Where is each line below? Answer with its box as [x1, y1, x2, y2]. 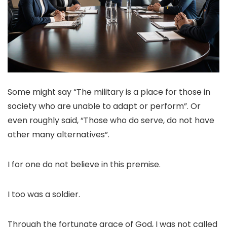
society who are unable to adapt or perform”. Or [8, 100, 201, 112]
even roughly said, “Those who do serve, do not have [8, 115, 214, 126]
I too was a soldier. [8, 188, 80, 200]
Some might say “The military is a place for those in [8, 86, 210, 98]
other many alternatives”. [8, 129, 109, 140]
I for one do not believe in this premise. [8, 159, 161, 170]
